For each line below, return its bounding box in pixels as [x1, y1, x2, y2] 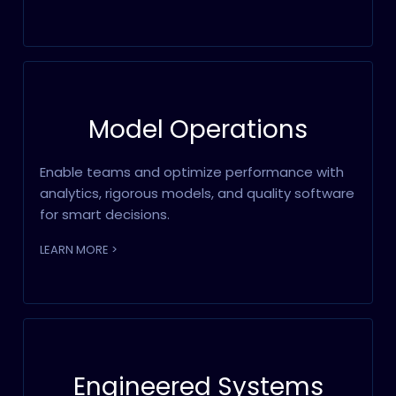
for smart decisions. [40, 205, 171, 224]
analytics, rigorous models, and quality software [40, 184, 355, 202]
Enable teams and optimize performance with [40, 163, 345, 181]
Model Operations [88, 112, 308, 147]
